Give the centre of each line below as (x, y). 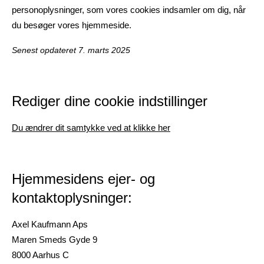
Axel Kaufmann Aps (50, 224)
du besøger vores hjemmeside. (72, 25)
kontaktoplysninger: (72, 198)
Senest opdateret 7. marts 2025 (71, 50)
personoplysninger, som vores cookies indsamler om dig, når (129, 10)
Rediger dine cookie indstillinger (110, 101)
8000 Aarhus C (40, 255)
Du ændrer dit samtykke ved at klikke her (91, 128)
